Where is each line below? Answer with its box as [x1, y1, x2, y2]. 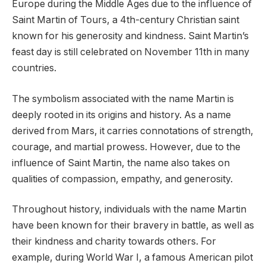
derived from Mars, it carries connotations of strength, [12, 125, 254, 137]
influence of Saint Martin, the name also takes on [12, 157, 230, 169]
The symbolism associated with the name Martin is [12, 93, 234, 104]
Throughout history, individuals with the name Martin [12, 204, 246, 216]
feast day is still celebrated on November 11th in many [12, 46, 249, 58]
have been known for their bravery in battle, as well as [12, 220, 254, 232]
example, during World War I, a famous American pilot [12, 252, 253, 264]
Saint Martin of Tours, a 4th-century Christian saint [12, 14, 239, 26]
